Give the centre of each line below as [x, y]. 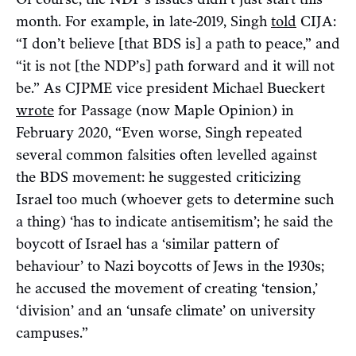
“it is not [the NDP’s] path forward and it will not [175, 66]
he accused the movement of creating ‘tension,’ [167, 288]
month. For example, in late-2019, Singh [143, 21]
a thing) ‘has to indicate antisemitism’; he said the [174, 221]
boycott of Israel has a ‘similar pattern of [147, 244]
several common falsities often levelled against [166, 155]
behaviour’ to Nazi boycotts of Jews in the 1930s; [170, 266]
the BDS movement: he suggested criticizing [159, 177]
